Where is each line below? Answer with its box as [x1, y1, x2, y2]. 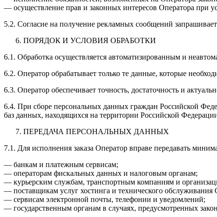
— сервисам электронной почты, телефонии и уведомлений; [4, 195, 205, 203]
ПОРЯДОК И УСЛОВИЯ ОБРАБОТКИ [23, 36, 156, 45]
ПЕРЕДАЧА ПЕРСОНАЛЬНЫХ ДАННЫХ [23, 127, 169, 136]
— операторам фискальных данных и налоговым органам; [4, 169, 198, 177]
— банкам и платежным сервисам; [4, 160, 118, 169]
